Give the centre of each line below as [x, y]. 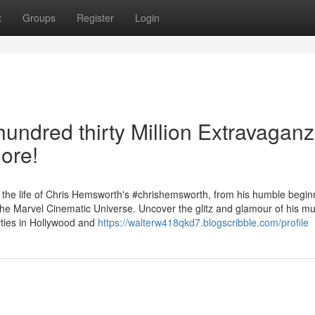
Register [95, 18]
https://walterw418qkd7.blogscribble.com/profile [203, 222]
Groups [39, 18]
